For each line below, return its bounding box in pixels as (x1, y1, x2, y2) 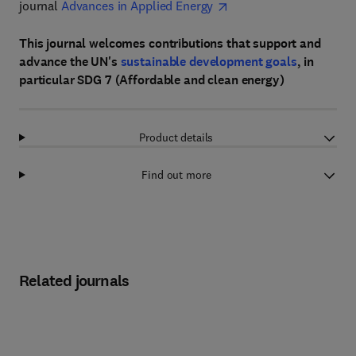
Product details (139, 130, 214, 145)
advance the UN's (19, 53, 121, 70)
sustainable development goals (120, 53, 297, 70)
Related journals (19, 270, 130, 292)
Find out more (141, 168, 211, 182)
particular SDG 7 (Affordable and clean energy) (19, 72, 284, 88)
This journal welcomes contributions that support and (19, 35, 321, 52)
